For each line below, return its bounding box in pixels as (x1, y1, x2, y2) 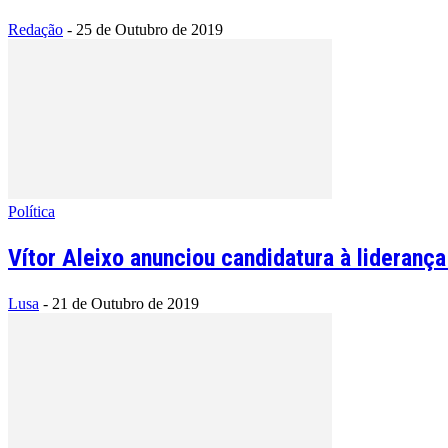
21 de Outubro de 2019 (52, 294, 199, 312)
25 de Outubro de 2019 (76, 20, 223, 38)
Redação (8, 20, 63, 38)
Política (8, 202, 55, 220)
